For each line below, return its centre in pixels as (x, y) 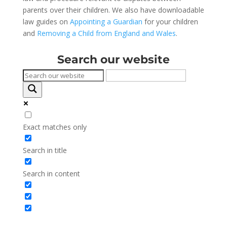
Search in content (51, 173)
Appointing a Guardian (106, 21)
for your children (170, 21)
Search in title (45, 150)
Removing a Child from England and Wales (106, 33)
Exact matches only (54, 127)
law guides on (46, 21)
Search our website (113, 59)
